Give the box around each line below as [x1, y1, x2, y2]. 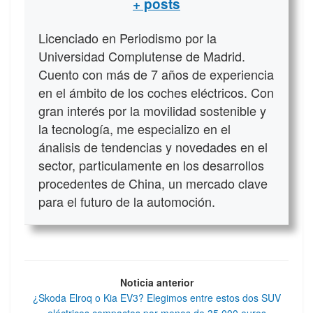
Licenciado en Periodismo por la [38, 28, 217, 47]
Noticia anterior [119, 275, 194, 289]
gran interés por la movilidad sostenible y [38, 101, 266, 119]
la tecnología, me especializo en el [38, 119, 231, 138]
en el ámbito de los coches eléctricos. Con [38, 82, 274, 101]
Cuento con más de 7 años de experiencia [38, 64, 274, 83]
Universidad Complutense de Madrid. [38, 46, 245, 65]
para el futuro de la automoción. [38, 191, 215, 210]
